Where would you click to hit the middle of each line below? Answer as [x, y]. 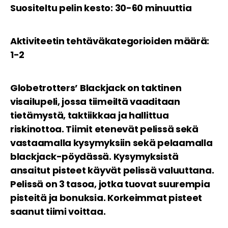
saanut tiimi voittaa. [58, 211]
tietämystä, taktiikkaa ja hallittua [90, 115]
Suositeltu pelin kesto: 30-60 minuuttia [101, 8]
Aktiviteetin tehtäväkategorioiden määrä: [110, 41]
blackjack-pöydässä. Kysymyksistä [94, 156]
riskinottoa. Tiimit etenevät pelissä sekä [104, 129]
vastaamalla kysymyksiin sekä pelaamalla [111, 142]
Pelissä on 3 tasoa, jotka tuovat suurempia [110, 184]
